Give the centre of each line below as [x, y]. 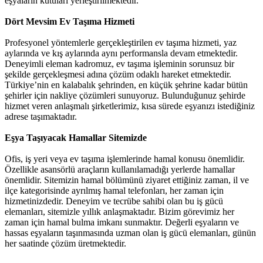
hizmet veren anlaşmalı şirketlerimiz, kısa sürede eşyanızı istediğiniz [130, 106]
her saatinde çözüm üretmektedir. [65, 243]
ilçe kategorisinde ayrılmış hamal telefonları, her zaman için [114, 190]
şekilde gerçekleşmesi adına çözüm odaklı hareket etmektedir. [118, 74]
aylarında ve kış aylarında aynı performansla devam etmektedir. [121, 53]
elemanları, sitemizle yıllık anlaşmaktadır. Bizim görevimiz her [119, 212]
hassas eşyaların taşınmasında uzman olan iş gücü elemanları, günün [130, 233]
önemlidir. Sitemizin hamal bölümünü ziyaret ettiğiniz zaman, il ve [127, 180]
